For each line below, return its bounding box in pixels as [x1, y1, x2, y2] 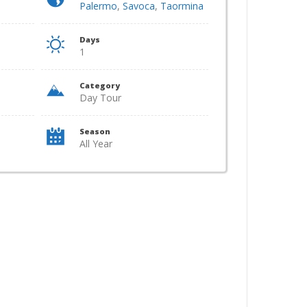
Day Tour [79, 91, 121, 104]
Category [79, 80, 120, 90]
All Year [79, 137, 112, 150]
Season [79, 126, 110, 136]
